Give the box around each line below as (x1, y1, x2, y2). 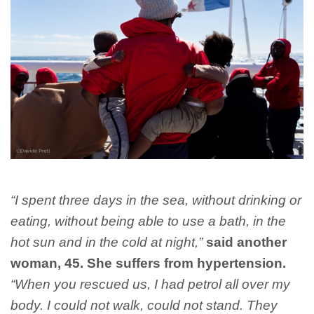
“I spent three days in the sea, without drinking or (11, 192, 301, 207)
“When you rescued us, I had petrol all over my (11, 276, 290, 292)
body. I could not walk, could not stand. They (11, 297, 278, 313)
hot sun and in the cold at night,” (11, 234, 203, 250)
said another (206, 234, 287, 250)
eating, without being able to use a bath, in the (11, 213, 286, 228)
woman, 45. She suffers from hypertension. (11, 255, 286, 271)
